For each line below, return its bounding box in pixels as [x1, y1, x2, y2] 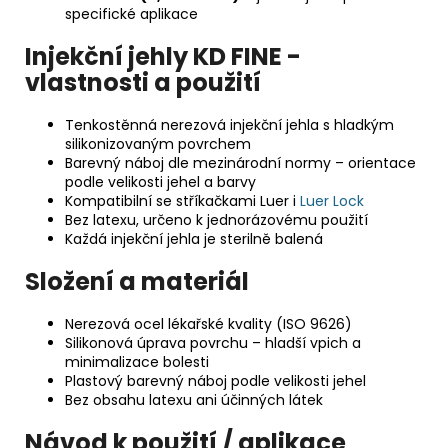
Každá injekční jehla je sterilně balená [65, 229, 323, 250]
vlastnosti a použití [25, 66, 261, 100]
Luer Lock [300, 191, 364, 212]
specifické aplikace [65, 4, 198, 25]
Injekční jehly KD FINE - [25, 40, 301, 74]
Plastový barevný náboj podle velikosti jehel [65, 370, 366, 391]
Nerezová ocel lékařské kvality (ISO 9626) [65, 313, 352, 334]
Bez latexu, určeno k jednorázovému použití [65, 210, 368, 231]
